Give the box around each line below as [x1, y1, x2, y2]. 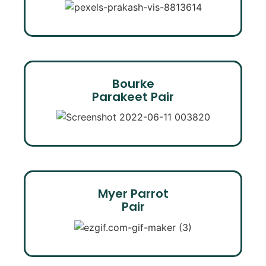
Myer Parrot [97, 185, 169, 202]
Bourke [112, 75, 154, 92]
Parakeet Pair [92, 88, 174, 105]
